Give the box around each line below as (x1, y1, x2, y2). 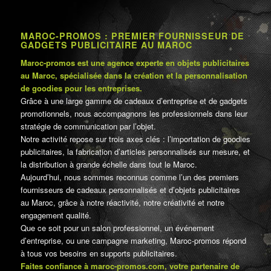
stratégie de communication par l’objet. (20, 120, 156, 132)
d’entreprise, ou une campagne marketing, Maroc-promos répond (20, 235, 246, 247)
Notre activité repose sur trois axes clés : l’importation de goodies (20, 133, 250, 145)
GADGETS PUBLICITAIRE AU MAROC (20, 39, 192, 51)
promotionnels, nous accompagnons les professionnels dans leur (20, 108, 247, 120)
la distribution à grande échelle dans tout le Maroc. (20, 158, 197, 171)
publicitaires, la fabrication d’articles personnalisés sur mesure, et (20, 146, 250, 158)
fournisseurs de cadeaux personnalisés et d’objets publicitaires (20, 184, 240, 196)
